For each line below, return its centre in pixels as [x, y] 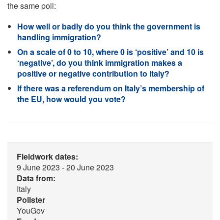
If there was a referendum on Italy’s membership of [111, 88]
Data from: [36, 178]
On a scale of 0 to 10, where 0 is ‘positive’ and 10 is [110, 52]
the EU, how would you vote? [71, 99]
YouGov [31, 210]
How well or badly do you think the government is [109, 26]
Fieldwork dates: [47, 156]
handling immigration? [59, 37]
